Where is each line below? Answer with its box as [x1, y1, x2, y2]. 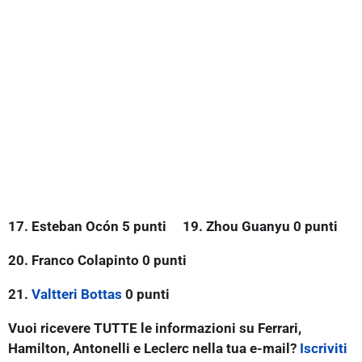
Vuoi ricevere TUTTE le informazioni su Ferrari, [8, 319, 301, 336]
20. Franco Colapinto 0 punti [8, 251, 187, 268]
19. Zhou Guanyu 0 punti [183, 217, 338, 234]
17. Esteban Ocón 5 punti [8, 217, 166, 234]
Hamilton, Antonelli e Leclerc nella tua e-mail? [8, 339, 300, 356]
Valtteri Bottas [32, 285, 122, 302]
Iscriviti [300, 339, 347, 356]
